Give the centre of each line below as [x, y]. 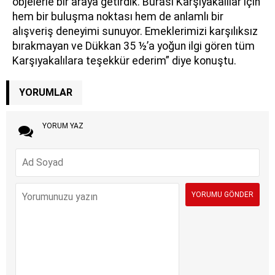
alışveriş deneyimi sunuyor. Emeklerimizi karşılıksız [135, 31]
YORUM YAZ [63, 126]
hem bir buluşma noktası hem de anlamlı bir [118, 16]
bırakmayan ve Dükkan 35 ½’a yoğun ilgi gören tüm [134, 46]
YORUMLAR [46, 92]
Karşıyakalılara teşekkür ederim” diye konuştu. [124, 60]
